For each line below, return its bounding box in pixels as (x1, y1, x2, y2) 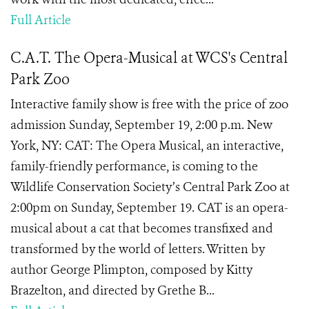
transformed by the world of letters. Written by (10, 241, 265, 257)
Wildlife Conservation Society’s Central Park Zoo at (10, 179, 290, 195)
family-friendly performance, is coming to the (10, 158, 258, 175)
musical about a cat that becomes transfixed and (10, 220, 273, 237)
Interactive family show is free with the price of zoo (10, 96, 288, 112)
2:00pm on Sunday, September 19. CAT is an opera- (10, 199, 288, 216)
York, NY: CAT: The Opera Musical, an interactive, (10, 137, 283, 154)
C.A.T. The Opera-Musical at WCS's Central (10, 48, 288, 68)
